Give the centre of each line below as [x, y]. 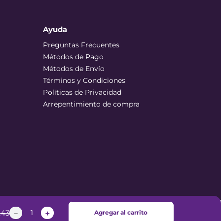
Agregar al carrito [121, 212]
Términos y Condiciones [84, 80]
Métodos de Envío [74, 69]
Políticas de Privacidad [82, 92]
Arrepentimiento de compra [91, 104]
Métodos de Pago [73, 57]
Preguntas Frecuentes [81, 45]
